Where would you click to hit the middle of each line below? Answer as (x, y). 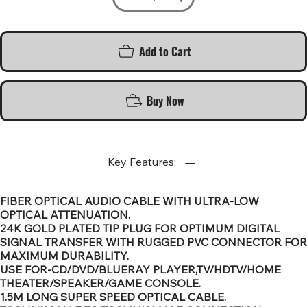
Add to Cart (165, 51)
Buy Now (165, 100)
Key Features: (142, 161)
